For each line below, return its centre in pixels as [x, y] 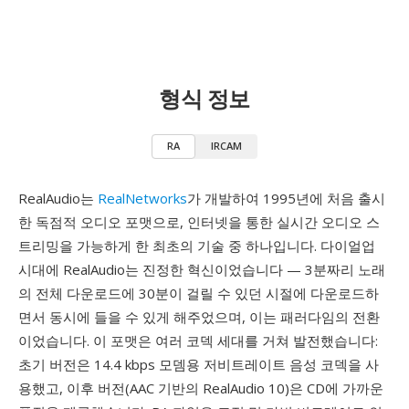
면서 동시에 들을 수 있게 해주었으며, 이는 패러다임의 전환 [199, 317]
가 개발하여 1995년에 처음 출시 [286, 198]
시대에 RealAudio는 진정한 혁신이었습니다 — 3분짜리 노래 [202, 269]
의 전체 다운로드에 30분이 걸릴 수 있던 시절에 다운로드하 [199, 293]
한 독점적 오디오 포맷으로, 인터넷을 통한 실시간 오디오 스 [199, 222]
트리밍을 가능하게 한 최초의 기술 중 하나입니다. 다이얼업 [197, 246]
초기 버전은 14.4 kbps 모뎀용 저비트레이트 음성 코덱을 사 [199, 364]
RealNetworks [142, 198]
